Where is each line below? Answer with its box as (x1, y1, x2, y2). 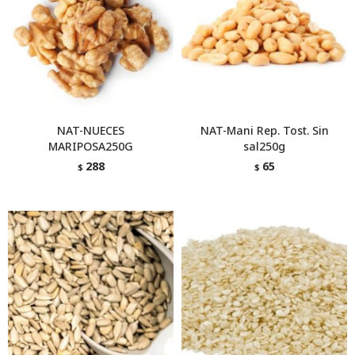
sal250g (243, 139, 285, 154)
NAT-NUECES (57, 123, 124, 138)
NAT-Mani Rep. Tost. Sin (200, 123, 329, 138)
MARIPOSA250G (48, 139, 133, 154)
